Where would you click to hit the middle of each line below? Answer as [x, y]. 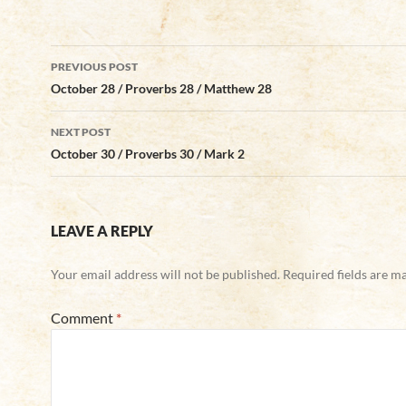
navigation [106, 92]
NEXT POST [81, 132]
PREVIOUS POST [94, 67]
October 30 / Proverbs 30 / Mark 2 [148, 154]
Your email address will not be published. [165, 274]
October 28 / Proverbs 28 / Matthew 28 [161, 88]
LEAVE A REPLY [102, 231]
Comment [83, 318]
